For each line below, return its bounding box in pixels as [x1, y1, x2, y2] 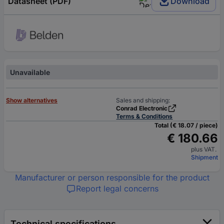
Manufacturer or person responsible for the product [14, 172, 209, 182]
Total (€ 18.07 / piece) [154, 121, 218, 129]
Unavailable [10, 67, 50, 76]
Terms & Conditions [116, 112, 173, 120]
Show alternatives [6, 96, 57, 104]
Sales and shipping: [116, 96, 170, 104]
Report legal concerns [75, 183, 158, 193]
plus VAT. [191, 145, 218, 153]
